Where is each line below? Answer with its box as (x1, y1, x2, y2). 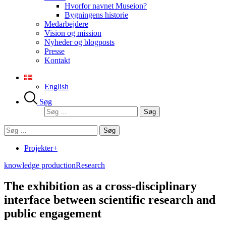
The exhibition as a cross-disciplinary (4, 180, 197, 193)
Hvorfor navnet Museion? (65, 2, 147, 10)
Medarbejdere (44, 20, 88, 28)
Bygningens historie (65, 11, 128, 19)
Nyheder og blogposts (44, 38, 115, 46)
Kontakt (44, 56, 70, 65)
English (44, 82, 69, 91)
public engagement (4, 207, 101, 220)
